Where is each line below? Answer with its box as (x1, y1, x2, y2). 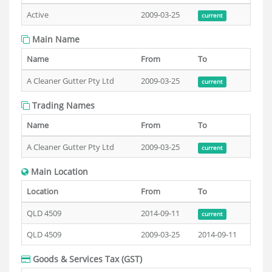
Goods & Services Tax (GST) (30, 253, 142, 265)
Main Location (29, 166, 88, 177)
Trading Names (30, 100, 95, 111)
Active (27, 9, 49, 20)
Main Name (30, 33, 80, 45)
